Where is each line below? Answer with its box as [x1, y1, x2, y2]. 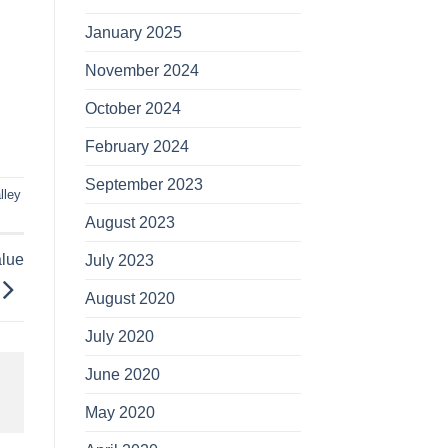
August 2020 [84, 289, 175, 308]
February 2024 [84, 137, 189, 156]
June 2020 [84, 365, 160, 384]
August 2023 [84, 213, 175, 232]
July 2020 [84, 327, 154, 346]
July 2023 [84, 251, 154, 270]
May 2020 [84, 403, 155, 422]
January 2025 [84, 23, 182, 42]
